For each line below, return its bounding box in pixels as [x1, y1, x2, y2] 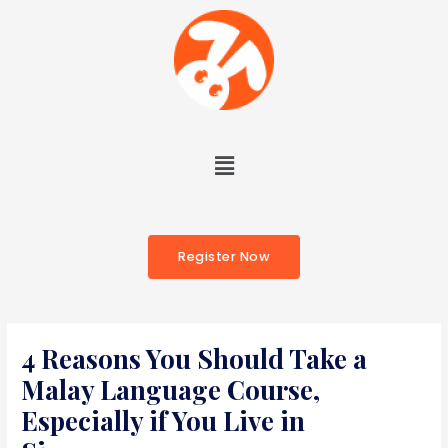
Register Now [178, 248, 270, 266]
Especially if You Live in [21, 403, 306, 439]
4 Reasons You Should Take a [21, 341, 368, 377]
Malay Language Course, [21, 372, 321, 408]
